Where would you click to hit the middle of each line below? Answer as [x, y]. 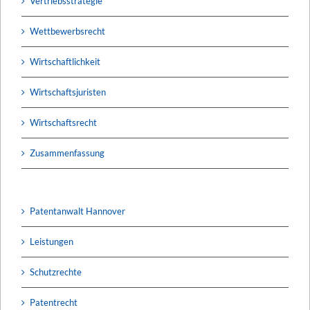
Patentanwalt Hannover [77, 211]
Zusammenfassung [67, 153]
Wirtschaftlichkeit [65, 61]
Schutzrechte [56, 272]
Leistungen [52, 241]
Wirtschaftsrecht [63, 122]
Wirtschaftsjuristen [68, 92]
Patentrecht [54, 302]
